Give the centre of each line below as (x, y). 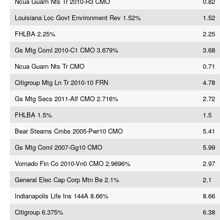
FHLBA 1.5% (33, 115)
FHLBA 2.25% (35, 34)
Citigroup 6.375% (39, 212)
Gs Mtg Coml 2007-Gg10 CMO (58, 147)
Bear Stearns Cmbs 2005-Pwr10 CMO (69, 131)
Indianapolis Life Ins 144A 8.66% (62, 196)
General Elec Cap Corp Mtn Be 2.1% (67, 179)
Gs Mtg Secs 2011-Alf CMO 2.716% (67, 98)
